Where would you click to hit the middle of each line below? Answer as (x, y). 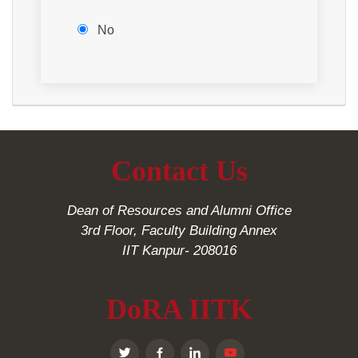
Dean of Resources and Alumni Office (179, 211)
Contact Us (179, 171)
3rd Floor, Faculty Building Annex (179, 231)
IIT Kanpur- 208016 (179, 251)
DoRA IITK (179, 309)
